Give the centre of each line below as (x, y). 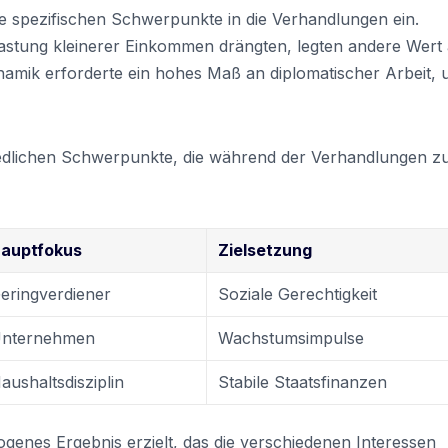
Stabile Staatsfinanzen (303, 381)
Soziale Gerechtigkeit (298, 293)
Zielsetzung (265, 249)
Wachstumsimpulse (291, 337)
